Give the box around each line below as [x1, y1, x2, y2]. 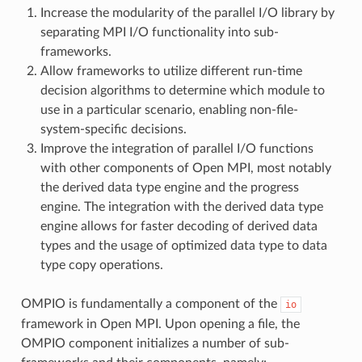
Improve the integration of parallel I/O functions [40, 141, 314, 155]
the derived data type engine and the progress [40, 180, 299, 194]
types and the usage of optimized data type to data [40, 238, 327, 252]
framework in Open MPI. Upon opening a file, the [20, 317, 300, 330]
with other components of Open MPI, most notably [40, 161, 331, 175]
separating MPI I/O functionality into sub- [40, 25, 279, 39]
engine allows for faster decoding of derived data [40, 219, 318, 233]
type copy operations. [40, 258, 163, 271]
